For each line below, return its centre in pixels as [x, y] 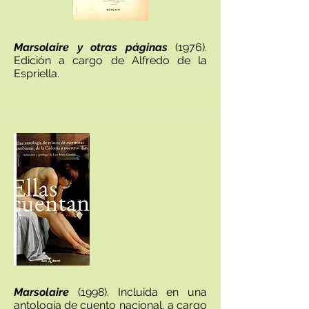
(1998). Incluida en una [138, 292]
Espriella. [37, 73]
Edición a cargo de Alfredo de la [110, 60]
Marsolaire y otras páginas [91, 47]
